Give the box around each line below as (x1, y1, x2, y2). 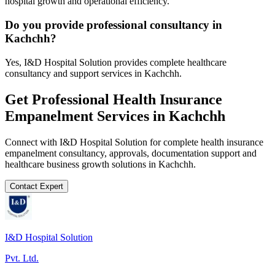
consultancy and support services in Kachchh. (5, 68, 182, 79)
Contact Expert (10, 181, 63, 191)
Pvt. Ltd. (5, 252, 39, 263)
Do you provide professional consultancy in (5, 18, 222, 32)
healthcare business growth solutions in (5, 158, 158, 169)
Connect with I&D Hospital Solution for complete (5, 136, 201, 147)
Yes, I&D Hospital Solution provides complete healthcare (5, 56, 227, 68)
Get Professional (5, 91, 113, 107)
